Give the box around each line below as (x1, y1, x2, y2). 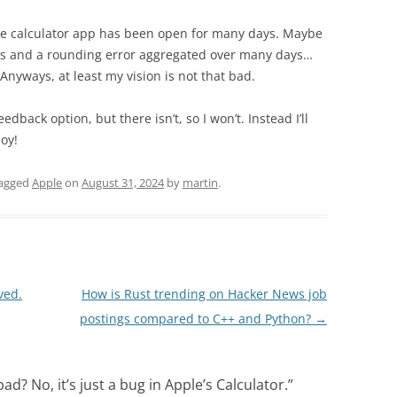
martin (183, 175, 218, 191)
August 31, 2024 (82, 175, 164, 191)
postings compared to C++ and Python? (79, 310, 315, 328)
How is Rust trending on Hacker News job (81, 285, 327, 303)
